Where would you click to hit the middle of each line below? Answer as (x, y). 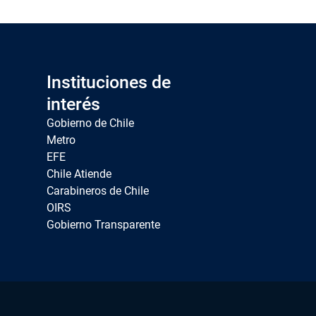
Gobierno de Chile (90, 123)
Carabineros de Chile (97, 191)
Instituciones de (108, 82)
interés (73, 104)
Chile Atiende (79, 174)
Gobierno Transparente (103, 225)
